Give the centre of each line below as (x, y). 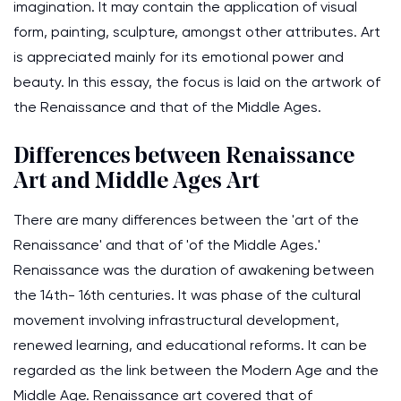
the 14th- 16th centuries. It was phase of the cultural (187, 295)
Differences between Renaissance (184, 157)
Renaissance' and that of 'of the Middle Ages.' (167, 245)
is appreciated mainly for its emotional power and (179, 57)
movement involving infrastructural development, (176, 320)
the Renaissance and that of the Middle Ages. (167, 107)
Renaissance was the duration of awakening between (194, 270)
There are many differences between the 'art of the (186, 220)
